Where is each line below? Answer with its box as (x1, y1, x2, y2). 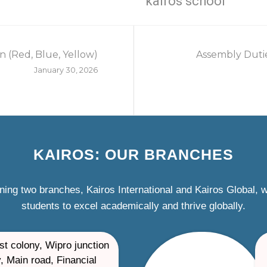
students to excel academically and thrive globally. (21, 200, 246, 212)
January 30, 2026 (34, 65, 98, 74)
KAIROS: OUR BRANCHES (33, 145, 234, 163)
